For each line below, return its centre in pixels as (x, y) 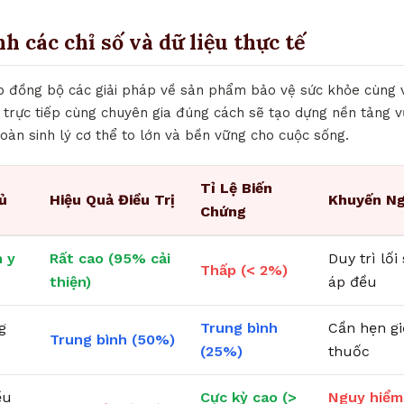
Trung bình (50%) (112, 339)
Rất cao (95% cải (110, 258)
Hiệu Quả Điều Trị (112, 199)
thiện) (70, 281)
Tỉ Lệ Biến (236, 188)
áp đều (353, 281)
